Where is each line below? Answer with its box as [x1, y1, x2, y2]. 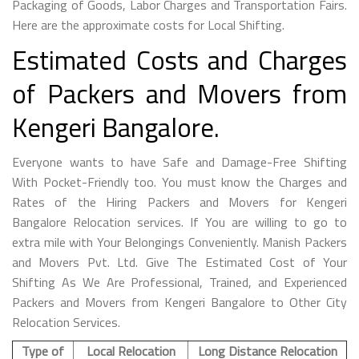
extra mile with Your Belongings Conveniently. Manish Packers [12, 232, 347, 252]
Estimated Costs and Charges [12, 39, 347, 80]
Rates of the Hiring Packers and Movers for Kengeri [12, 192, 347, 212]
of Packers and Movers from [12, 73, 347, 114]
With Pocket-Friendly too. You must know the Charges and [12, 171, 347, 192]
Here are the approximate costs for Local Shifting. [12, 14, 284, 34]
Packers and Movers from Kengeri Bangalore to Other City [12, 292, 347, 312]
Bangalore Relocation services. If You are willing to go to [12, 212, 347, 232]
